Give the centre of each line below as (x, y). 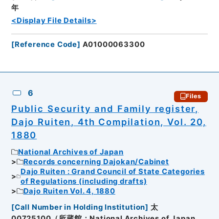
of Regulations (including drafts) (84, 182)
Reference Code (46, 45)
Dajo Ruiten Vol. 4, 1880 (69, 191)
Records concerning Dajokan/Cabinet (96, 162)
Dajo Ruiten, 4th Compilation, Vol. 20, (109, 121)
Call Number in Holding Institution (80, 207)
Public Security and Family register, (105, 108)
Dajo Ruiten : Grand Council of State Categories (113, 172)
